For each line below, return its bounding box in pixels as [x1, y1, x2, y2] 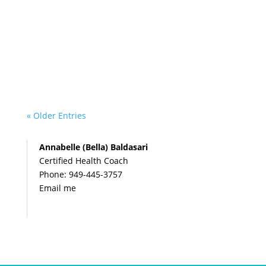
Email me [39, 182, 76, 194]
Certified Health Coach [39, 154, 128, 166]
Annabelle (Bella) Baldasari [39, 141, 148, 153]
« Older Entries [26, 109, 86, 121]
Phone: [39, 168, 69, 180]
